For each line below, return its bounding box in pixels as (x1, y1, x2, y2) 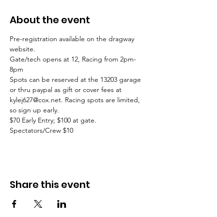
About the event (10, 13, 90, 27)
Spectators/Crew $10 (10, 126, 73, 135)
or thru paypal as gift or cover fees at (10, 85, 124, 94)
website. (10, 45, 37, 53)
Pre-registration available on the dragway (10, 34, 136, 43)
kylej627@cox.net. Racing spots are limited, (10, 95, 142, 104)
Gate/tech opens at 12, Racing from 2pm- (10, 55, 136, 63)
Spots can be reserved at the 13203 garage (10, 75, 143, 84)
